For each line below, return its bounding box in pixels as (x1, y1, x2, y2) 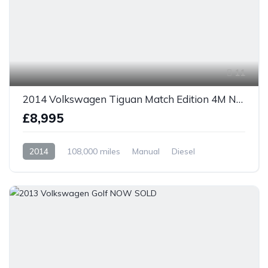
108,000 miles (67, 145, 120, 157)
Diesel (172, 145, 195, 157)
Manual (132, 145, 160, 157)
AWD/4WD (23, 162, 66, 173)
